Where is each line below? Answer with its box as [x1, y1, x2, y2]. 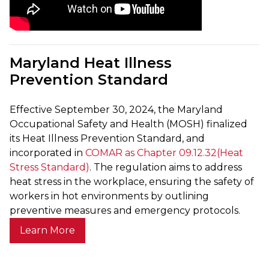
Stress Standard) [10, 161, 89, 173]
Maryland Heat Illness [10, 53, 172, 71]
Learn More [20, 224, 75, 236]
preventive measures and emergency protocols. [10, 204, 240, 216]
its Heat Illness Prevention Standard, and [10, 132, 205, 144]
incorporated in [10, 147, 83, 159]
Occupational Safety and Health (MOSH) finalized [10, 118, 247, 130]
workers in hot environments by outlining [10, 190, 209, 202]
